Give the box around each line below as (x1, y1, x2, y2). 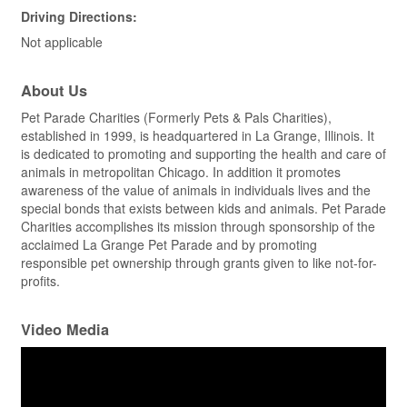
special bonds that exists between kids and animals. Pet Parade (21, 199, 386, 218)
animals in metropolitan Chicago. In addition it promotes (21, 163, 341, 182)
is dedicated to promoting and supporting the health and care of (21, 144, 386, 164)
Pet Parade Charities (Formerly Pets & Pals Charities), (21, 108, 332, 127)
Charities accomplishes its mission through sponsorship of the (21, 217, 375, 236)
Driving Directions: (21, 7, 137, 26)
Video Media (21, 319, 109, 341)
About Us (21, 80, 87, 102)
